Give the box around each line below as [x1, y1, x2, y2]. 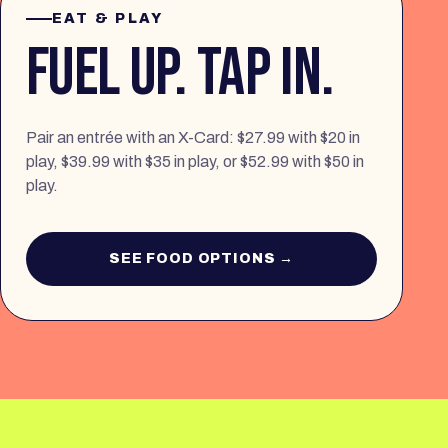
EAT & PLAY [52, 11, 164, 27]
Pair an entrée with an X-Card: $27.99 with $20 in [26, 129, 360, 147]
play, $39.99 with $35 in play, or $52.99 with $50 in [26, 153, 364, 171]
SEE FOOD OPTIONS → [109, 251, 295, 267]
